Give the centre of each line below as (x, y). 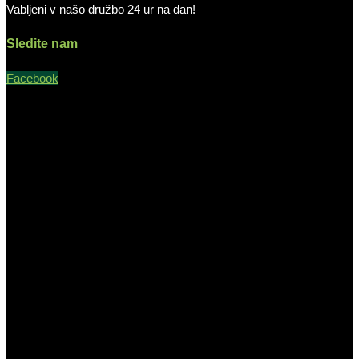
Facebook (32, 78)
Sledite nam (42, 43)
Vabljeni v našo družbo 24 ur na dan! (101, 9)
